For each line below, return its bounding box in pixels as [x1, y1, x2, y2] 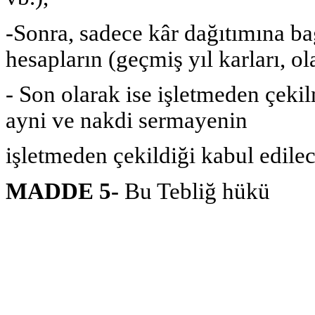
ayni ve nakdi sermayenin [6, 108, 247, 134]
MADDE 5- [6, 178, 124, 204]
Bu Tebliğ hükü [124, 178, 270, 204]
